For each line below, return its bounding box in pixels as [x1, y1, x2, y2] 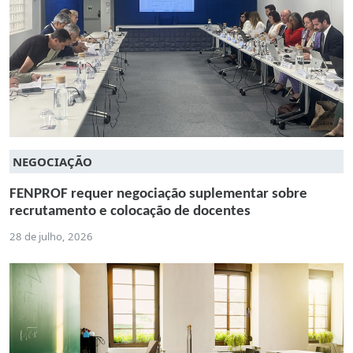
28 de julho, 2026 [9, 229, 93, 244]
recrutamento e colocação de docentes [9, 204, 251, 220]
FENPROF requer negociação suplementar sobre [9, 187, 307, 203]
